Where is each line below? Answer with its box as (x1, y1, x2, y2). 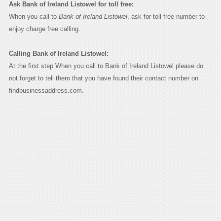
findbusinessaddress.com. (8, 86, 84, 94)
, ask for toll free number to (127, 12, 205, 20)
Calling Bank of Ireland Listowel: (8, 49, 109, 57)
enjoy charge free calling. (8, 25, 80, 33)
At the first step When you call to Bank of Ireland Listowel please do (8, 62, 203, 70)
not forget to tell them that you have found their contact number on (8, 74, 198, 82)
